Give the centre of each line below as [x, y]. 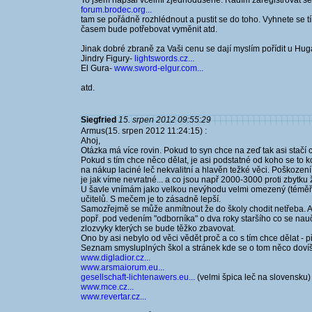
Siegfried [99, 120]
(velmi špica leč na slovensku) [253, 277]
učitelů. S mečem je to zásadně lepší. [151, 199]
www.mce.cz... [107, 287]
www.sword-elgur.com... [159, 68]
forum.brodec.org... [116, 10]
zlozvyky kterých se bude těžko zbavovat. [158, 228]
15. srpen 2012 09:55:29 [165, 120]
